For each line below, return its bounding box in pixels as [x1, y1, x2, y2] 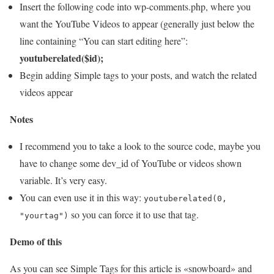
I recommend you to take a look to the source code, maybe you [20, 139, 261, 152]
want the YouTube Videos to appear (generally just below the [20, 17, 254, 30]
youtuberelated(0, [144, 194, 227, 203]
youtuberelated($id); [20, 51, 103, 65]
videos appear [20, 86, 73, 98]
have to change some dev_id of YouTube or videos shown [20, 157, 242, 169]
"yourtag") [20, 211, 68, 220]
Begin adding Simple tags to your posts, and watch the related [20, 68, 257, 81]
